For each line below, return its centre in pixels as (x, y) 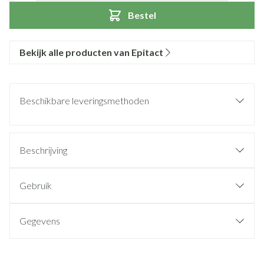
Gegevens (40, 221)
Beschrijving (43, 150)
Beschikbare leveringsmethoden (84, 100)
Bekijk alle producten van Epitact (91, 52)
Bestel (142, 15)
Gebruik (36, 185)
